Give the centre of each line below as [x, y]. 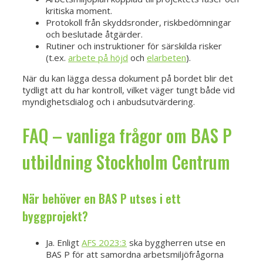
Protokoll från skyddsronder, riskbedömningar [139, 23]
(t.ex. [57, 58]
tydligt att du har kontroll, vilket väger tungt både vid [129, 90]
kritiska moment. [79, 11]
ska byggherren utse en [176, 243]
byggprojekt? [55, 216]
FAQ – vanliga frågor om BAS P [127, 136]
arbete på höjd [98, 58]
